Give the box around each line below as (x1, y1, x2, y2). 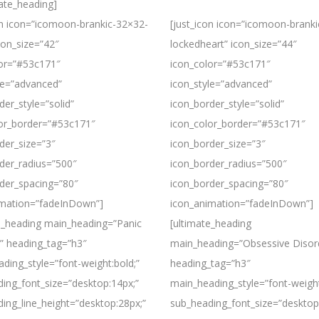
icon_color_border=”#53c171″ (170, 117, 305, 130)
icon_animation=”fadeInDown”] (170, 197, 313, 210)
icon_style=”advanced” (170, 77, 272, 90)
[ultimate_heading (170, 216, 251, 230)
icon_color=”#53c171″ (170, 57, 271, 70)
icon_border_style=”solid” (170, 97, 284, 110)
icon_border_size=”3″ (170, 137, 266, 150)
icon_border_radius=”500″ (170, 157, 287, 170)
